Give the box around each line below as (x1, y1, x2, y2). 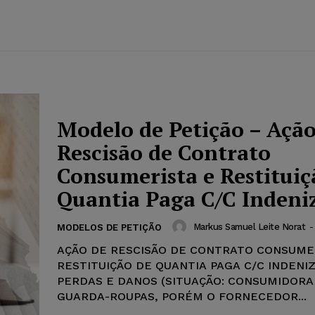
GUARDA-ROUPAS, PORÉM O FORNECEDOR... (57, 290, 307, 304)
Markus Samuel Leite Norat (193, 221, 305, 232)
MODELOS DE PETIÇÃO (57, 222, 162, 233)
